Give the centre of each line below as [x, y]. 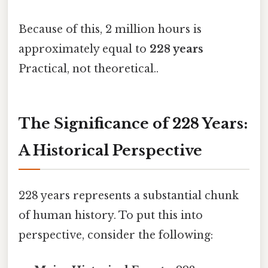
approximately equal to [84, 49]
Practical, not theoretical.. [89, 68]
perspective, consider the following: [116, 235]
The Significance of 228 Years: [133, 124]
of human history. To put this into [111, 215]
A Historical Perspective [110, 151]
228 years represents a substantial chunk [129, 195]
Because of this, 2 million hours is [110, 29]
